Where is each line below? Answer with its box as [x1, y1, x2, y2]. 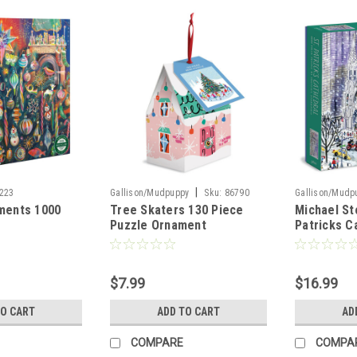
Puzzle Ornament [110, 218, 206, 233]
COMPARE [131, 336, 184, 350]
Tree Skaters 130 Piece [110, 202, 244, 218]
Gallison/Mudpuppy [110, 187, 190, 199]
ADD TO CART [157, 305, 221, 319]
